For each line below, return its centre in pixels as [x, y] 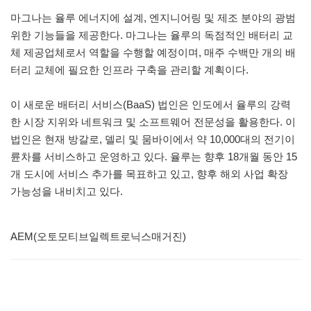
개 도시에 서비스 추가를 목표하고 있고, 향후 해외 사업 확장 [149, 174]
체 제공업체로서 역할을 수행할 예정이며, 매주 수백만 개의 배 [153, 52]
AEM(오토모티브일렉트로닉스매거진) [98, 236]
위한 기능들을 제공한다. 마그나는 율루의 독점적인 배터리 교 [152, 35]
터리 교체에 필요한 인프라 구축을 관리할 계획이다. [129, 69]
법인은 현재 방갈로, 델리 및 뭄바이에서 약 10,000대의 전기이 [153, 139]
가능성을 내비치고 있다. [68, 191]
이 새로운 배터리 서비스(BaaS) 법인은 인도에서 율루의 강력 [151, 104]
